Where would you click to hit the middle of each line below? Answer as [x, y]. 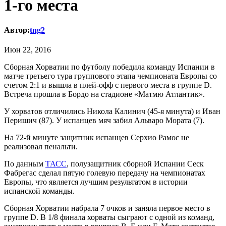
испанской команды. [39, 191]
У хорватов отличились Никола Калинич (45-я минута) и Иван [112, 111]
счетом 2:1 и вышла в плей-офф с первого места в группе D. [108, 85]
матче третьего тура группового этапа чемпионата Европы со [110, 76]
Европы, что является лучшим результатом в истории [96, 182]
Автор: [17, 30]
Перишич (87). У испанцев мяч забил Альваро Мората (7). [104, 121]
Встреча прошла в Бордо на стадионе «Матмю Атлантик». [104, 94]
